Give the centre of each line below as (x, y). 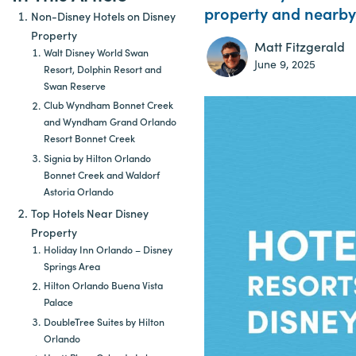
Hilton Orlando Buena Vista (103, 285)
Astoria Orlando (79, 191)
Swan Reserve (75, 85)
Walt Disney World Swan (96, 52)
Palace (58, 302)
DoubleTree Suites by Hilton (104, 321)
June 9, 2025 (284, 64)
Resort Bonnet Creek (89, 138)
